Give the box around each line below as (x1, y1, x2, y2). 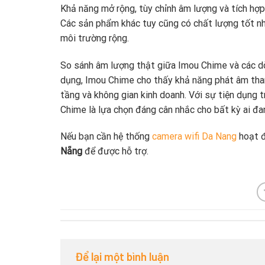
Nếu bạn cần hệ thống (60, 131, 150, 143)
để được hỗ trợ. (82, 146, 148, 157)
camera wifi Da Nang (152, 131, 237, 143)
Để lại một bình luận (75, 249, 172, 263)
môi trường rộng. (60, 32, 129, 44)
